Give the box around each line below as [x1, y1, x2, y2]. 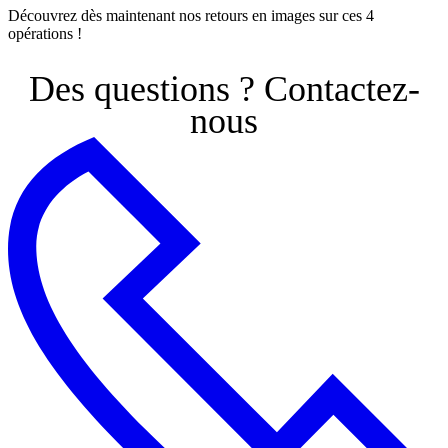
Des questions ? [28, 68, 264, 109]
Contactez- [263, 68, 420, 109]
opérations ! [8, 24, 82, 42]
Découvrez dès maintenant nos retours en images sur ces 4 [8, 6, 374, 24]
